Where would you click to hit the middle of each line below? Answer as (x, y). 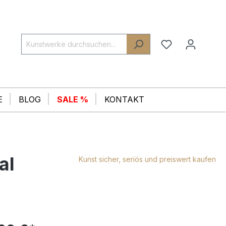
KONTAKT (124, 100)
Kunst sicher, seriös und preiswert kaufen (147, 159)
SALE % (73, 100)
